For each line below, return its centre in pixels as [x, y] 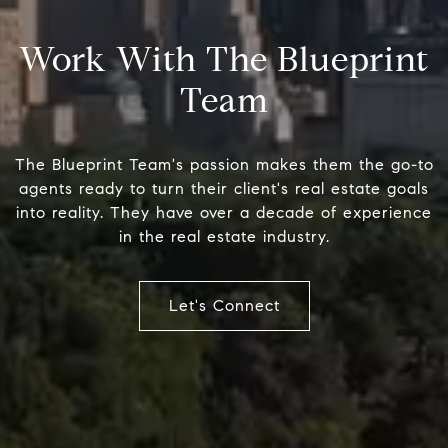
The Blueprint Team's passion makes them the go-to [224, 164]
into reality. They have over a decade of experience [224, 212]
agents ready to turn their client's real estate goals [224, 188]
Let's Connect [224, 305]
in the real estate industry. [224, 236]
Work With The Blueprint [224, 59]
